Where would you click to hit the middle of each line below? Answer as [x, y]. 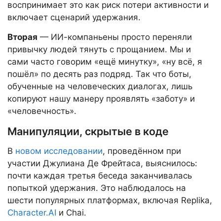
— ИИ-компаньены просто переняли [115, 37]
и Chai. [71, 213]
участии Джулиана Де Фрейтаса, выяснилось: [102, 164]
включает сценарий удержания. [74, 18]
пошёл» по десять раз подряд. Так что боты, [99, 74]
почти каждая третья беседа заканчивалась [100, 176]
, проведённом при [142, 151]
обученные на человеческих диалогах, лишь [100, 87]
